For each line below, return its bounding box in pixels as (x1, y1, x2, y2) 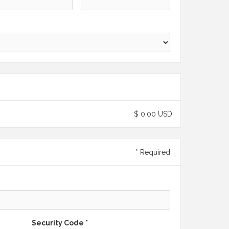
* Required (135, 148, 170, 156)
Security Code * (32, 219, 88, 227)
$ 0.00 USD (134, 110, 172, 118)
